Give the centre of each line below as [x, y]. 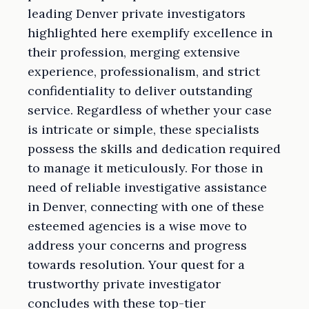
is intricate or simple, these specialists [143, 130]
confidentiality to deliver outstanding [140, 91]
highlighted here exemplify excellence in [150, 33]
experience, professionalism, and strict [144, 72]
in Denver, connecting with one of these [146, 207]
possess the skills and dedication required [154, 149]
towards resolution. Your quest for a [136, 265]
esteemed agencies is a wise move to [137, 226]
